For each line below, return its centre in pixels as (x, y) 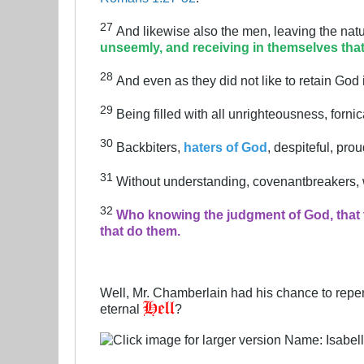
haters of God (225, 147)
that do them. (140, 230)
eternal (121, 308)
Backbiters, (150, 147)
